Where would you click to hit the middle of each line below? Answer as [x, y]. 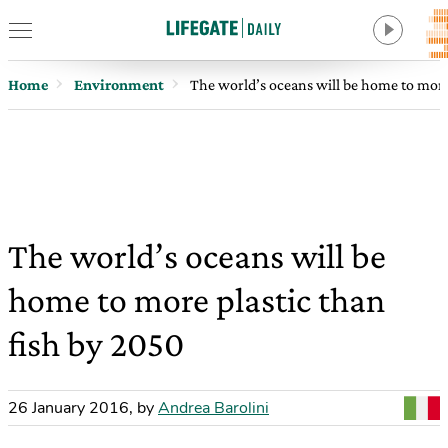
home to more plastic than [196, 300]
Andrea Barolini [213, 408]
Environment [119, 84]
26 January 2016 [68, 408]
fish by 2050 [96, 344]
